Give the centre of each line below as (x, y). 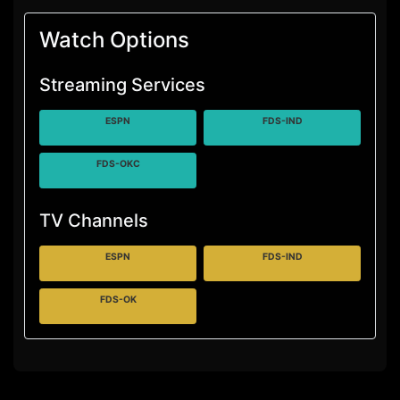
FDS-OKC (118, 164)
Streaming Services (122, 85)
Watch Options (114, 40)
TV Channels (94, 221)
